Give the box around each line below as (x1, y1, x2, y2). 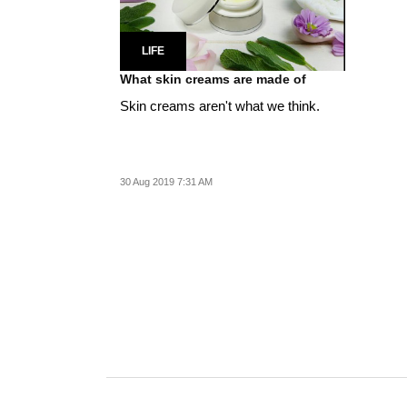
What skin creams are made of (120, 71, 306, 86)
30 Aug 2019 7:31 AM (120, 175, 213, 187)
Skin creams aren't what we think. (120, 97, 320, 114)
